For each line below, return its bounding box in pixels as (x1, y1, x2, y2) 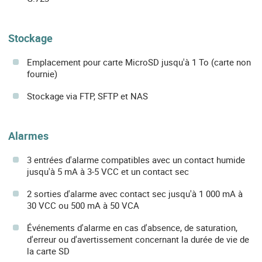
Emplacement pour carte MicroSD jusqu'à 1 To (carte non (27, 56, 251, 68)
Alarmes (8, 129, 49, 143)
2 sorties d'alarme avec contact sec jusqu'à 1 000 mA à (27, 188, 243, 200)
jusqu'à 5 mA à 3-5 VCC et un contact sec (27, 166, 189, 178)
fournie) (27, 68, 57, 80)
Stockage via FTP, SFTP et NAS (27, 90, 148, 102)
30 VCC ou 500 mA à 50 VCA (27, 199, 139, 212)
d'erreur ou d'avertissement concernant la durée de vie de (27, 233, 249, 246)
